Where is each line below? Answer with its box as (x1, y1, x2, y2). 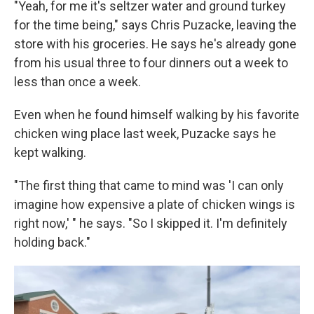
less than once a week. (14, 74, 141, 89)
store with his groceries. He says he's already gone (14, 36, 296, 51)
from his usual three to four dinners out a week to (14, 55, 288, 70)
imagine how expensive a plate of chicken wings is (14, 197, 295, 212)
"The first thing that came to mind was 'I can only (14, 178, 284, 193)
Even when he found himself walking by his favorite (14, 107, 299, 122)
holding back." (14, 235, 90, 250)
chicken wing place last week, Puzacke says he (14, 126, 276, 141)
